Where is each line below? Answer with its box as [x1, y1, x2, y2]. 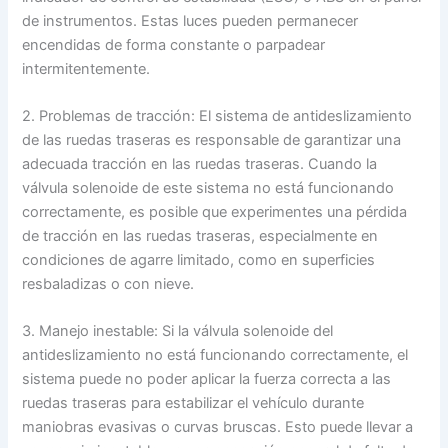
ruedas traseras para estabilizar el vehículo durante [22, 394, 365, 413]
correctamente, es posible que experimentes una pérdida [22, 202, 408, 221]
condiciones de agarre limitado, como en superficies [22, 250, 376, 269]
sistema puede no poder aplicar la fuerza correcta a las [22, 370, 392, 389]
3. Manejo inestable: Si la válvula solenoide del [22, 322, 334, 341]
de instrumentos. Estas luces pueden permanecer [22, 11, 359, 30]
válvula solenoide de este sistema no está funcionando [22, 178, 395, 197]
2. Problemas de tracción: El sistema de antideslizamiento [22, 106, 413, 125]
